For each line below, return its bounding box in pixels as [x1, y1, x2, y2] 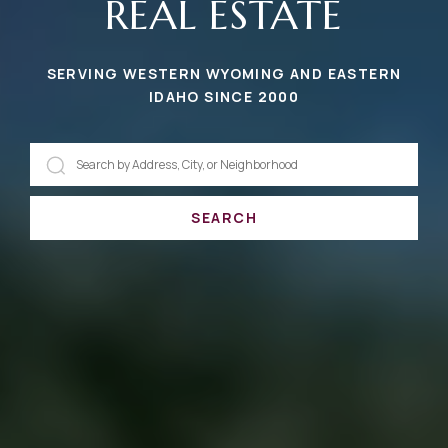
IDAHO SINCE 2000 [148, 87, 300, 106]
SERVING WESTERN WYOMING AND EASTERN [46, 64, 402, 83]
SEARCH [191, 208, 257, 227]
